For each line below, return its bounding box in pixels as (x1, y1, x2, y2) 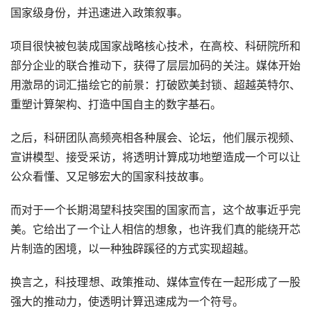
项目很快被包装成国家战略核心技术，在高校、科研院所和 (10, 37, 301, 53)
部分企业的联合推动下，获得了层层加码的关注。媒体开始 (10, 56, 301, 73)
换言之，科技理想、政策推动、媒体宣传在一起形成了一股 (10, 273, 301, 289)
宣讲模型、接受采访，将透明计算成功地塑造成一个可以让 (10, 148, 301, 165)
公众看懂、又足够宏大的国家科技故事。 (10, 167, 210, 184)
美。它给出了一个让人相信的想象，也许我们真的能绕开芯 (10, 220, 301, 237)
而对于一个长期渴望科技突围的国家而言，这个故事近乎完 (10, 201, 301, 217)
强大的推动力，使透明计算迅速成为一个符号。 (10, 292, 244, 309)
